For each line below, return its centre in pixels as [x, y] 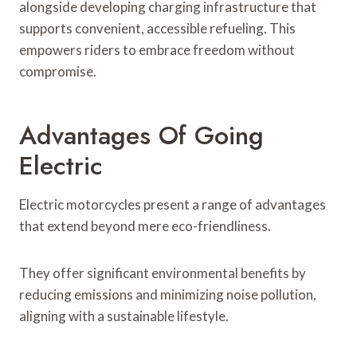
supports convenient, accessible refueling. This [157, 28]
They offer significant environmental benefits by [163, 273]
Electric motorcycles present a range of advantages [173, 204]
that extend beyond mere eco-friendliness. [145, 226]
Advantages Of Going [141, 135]
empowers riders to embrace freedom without [157, 49]
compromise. [58, 71]
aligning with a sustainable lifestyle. [124, 316]
